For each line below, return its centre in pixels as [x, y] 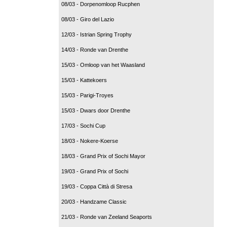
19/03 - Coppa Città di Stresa [97, 186]
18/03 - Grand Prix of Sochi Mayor [103, 156]
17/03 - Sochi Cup [83, 125]
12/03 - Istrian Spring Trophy [97, 34]
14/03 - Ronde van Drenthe [95, 49]
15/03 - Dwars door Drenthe [96, 110]
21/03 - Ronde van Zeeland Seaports [107, 217]
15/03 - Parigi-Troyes [87, 95]
